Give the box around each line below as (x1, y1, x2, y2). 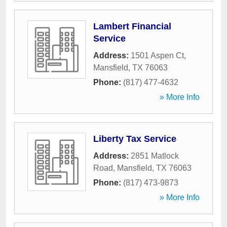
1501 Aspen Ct (131, 51, 184, 60)
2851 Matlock (131, 152, 179, 160)
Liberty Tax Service (93, 134, 176, 144)
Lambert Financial (93, 21, 171, 31)
